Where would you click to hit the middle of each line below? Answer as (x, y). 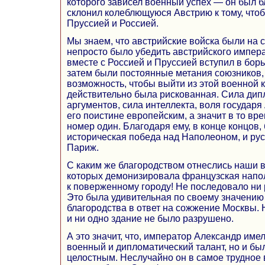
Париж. (83, 147)
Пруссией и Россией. (113, 23)
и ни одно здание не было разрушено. (150, 218)
